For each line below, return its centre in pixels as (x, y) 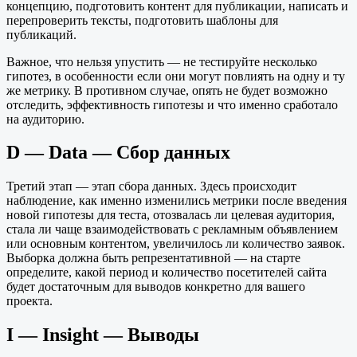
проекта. (29, 301)
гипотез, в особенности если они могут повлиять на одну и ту (176, 76)
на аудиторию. (45, 119)
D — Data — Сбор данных (118, 153)
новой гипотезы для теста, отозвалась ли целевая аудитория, (171, 215)
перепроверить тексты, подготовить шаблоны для (142, 20)
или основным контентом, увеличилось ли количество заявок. (176, 244)
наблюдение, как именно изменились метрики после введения (177, 201)
